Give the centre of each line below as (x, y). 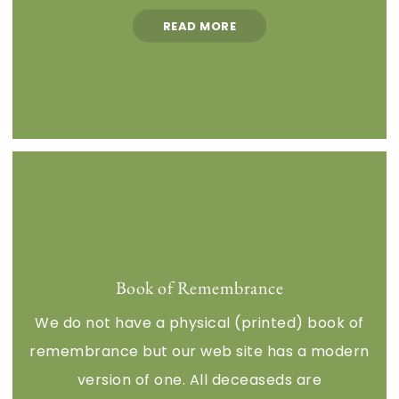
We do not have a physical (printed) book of (199, 322)
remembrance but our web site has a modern (199, 351)
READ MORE (199, 26)
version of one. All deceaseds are (199, 379)
